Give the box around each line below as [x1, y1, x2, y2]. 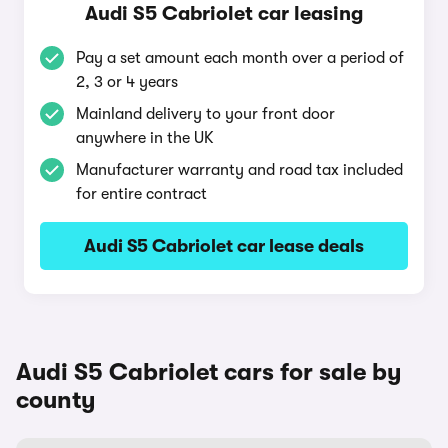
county [16, 386, 96, 414]
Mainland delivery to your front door [76, 105, 335, 123]
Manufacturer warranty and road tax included [76, 161, 403, 179]
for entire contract [76, 185, 207, 203]
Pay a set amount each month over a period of [76, 49, 404, 67]
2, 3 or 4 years [76, 73, 178, 91]
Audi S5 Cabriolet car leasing [85, 2, 363, 25]
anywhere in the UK [76, 129, 214, 147]
